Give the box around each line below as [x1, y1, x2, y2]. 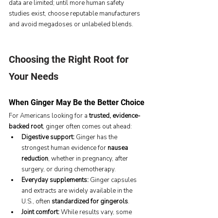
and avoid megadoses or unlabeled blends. [9, 20, 133, 29]
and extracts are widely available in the [21, 186, 134, 196]
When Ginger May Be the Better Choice [9, 98, 145, 108]
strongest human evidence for [21, 144, 108, 153]
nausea [108, 144, 129, 153]
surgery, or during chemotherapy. [21, 165, 116, 174]
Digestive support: [21, 133, 74, 142]
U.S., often [21, 197, 52, 206]
